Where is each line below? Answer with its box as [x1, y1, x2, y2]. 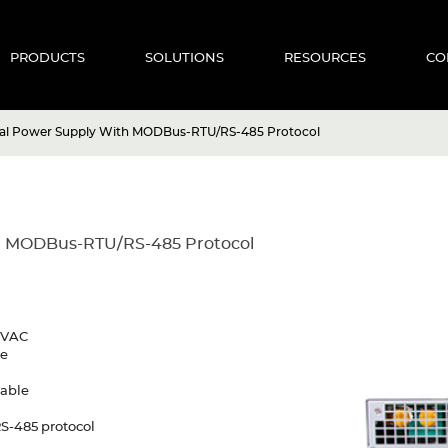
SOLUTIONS [145, 52, 224, 65]
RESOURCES [284, 52, 366, 65]
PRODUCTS [10, 52, 85, 65]
